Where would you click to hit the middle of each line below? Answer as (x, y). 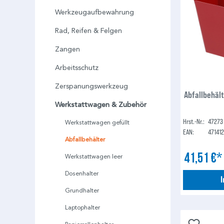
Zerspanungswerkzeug (91, 86)
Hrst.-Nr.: (194, 121)
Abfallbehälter (85, 140)
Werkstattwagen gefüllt (97, 122)
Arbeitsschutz (77, 68)
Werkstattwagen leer (94, 156)
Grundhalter (82, 190)
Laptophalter (82, 207)
